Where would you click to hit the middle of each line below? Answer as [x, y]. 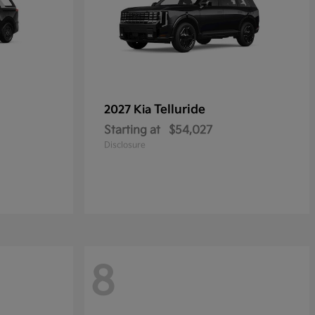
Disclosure [125, 145]
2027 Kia [129, 110]
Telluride [180, 110]
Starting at [132, 130]
